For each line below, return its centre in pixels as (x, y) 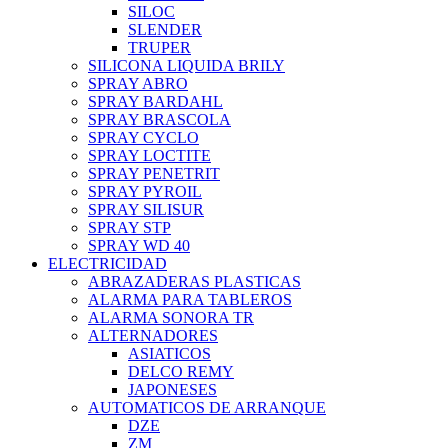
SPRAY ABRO (138, 84)
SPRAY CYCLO (143, 138)
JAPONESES (172, 390)
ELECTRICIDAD (107, 264)
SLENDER (165, 30)
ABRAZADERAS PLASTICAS (194, 282)
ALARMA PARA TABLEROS (190, 300)
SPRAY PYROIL (145, 192)
